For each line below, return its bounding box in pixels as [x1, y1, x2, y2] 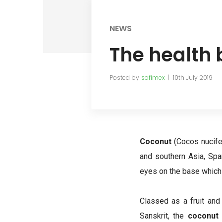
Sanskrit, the [140, 211, 188, 221]
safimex [141, 73, 165, 82]
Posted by [109, 73, 139, 82]
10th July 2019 [172, 73, 213, 82]
